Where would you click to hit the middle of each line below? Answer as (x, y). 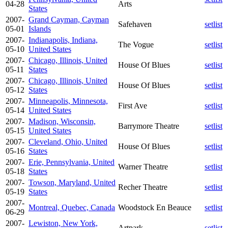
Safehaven (135, 24)
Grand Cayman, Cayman (69, 19)
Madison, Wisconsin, (62, 121)
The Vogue (136, 44)
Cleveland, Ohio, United (68, 141)
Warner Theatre (143, 166)
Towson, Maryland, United (72, 182)
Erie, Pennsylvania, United (72, 162)
